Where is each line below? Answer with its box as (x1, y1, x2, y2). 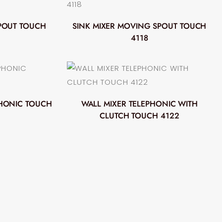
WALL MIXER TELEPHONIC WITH (81, 98, 198, 110)
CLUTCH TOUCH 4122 (100, 110, 179, 122)
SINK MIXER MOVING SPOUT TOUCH (72, 20, 207, 32)
